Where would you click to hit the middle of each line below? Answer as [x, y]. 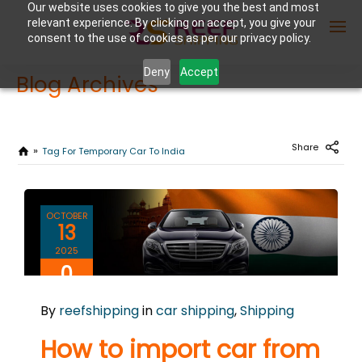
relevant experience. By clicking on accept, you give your [171, 23]
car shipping [195, 310]
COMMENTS [67, 291]
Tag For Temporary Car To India [114, 151]
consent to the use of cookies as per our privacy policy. [169, 38]
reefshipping [99, 310]
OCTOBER [67, 216]
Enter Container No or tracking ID [176, 104]
